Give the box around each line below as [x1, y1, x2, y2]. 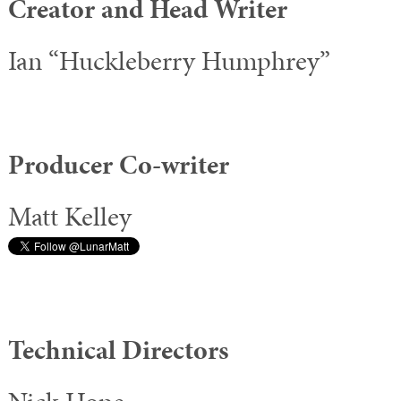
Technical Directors [8, 331, 228, 369]
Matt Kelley [8, 198, 132, 235]
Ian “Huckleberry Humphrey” [8, 42, 330, 80]
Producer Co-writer [8, 146, 229, 183]
